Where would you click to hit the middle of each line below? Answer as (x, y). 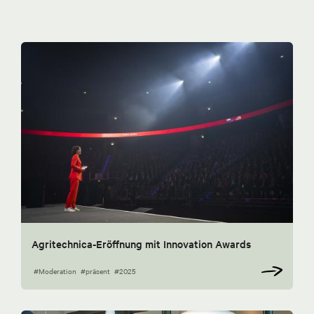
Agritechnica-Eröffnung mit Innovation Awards (141, 244)
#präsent (95, 272)
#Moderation (55, 272)
